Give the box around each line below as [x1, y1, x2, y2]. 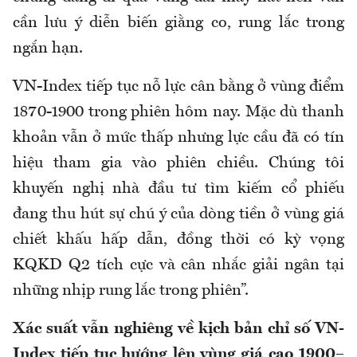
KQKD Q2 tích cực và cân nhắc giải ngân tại [13, 257, 344, 274]
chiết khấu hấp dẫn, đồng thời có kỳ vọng [13, 232, 344, 249]
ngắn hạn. [13, 41, 83, 57]
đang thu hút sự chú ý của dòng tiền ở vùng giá [13, 206, 344, 223]
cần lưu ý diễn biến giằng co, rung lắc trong [13, 15, 344, 32]
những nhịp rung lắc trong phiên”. [13, 283, 249, 300]
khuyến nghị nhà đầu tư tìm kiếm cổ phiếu [13, 181, 344, 198]
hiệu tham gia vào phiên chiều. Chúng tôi [13, 155, 344, 172]
